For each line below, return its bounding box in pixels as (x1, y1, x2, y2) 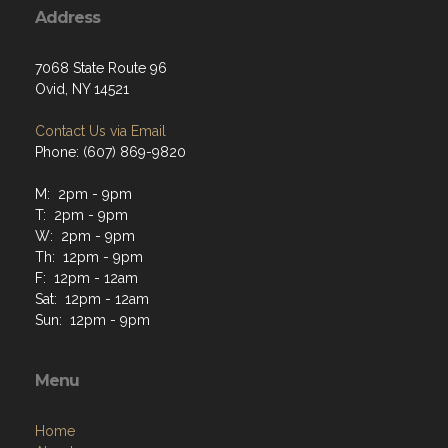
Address (35, 8, 100, 27)
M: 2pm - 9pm (35, 186, 132, 202)
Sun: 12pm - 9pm (35, 312, 150, 328)
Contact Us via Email (35, 123, 166, 139)
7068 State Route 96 (35, 60, 167, 76)
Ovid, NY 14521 (35, 81, 129, 97)
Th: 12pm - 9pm (35, 249, 143, 265)
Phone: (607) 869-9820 (35, 144, 186, 160)
